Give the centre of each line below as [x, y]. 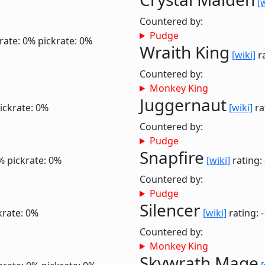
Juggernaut [183, 105]
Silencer [170, 210]
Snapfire [172, 157]
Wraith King [185, 52]
